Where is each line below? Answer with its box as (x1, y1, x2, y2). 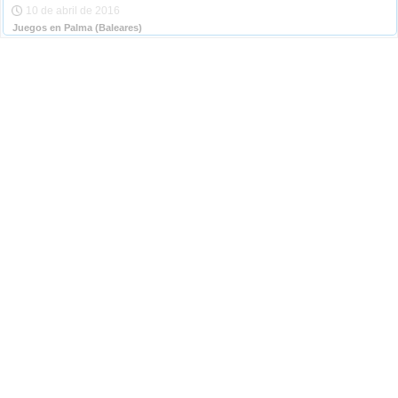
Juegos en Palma (12, 22, 92, 34)
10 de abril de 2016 (26, 4, 121, 17)
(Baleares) (92, 22, 142, 34)
